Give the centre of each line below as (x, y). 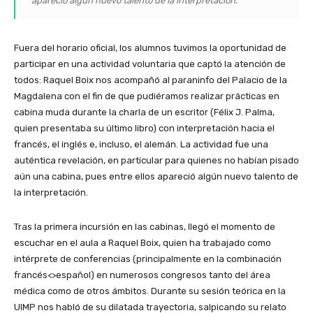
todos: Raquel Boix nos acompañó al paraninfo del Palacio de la (151, 80)
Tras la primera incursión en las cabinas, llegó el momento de (145, 226)
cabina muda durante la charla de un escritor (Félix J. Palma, (144, 112)
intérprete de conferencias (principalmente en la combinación (148, 259)
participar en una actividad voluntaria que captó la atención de (150, 64)
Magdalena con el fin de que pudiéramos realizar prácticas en (147, 96)
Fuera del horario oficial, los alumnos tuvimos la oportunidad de (150, 48)
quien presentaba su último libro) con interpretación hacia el (144, 128)
